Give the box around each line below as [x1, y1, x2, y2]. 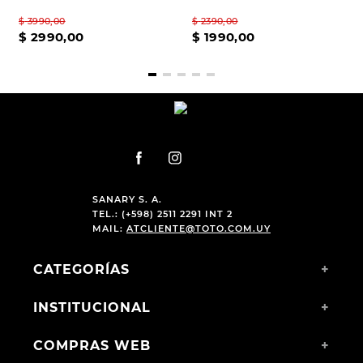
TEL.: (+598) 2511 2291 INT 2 [92, 208, 233, 220]
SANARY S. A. [92, 194, 162, 205]
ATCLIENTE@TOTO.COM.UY [126, 223, 271, 234]
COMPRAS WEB [32, 338, 151, 353]
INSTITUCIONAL [32, 300, 151, 315]
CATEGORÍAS [32, 262, 130, 277]
